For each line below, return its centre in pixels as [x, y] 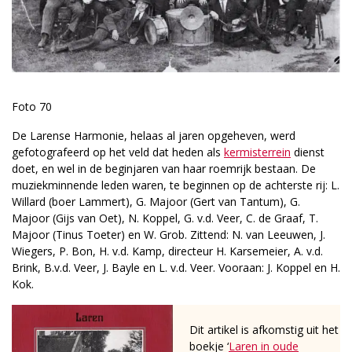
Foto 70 [32, 107]
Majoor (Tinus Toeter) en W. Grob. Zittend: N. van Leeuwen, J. [169, 235]
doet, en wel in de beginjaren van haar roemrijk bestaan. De [164, 169]
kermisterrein [257, 152]
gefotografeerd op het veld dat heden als [118, 152]
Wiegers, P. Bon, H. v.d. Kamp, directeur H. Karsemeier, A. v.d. [167, 251]
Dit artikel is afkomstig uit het [264, 330]
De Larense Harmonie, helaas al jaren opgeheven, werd [154, 136]
